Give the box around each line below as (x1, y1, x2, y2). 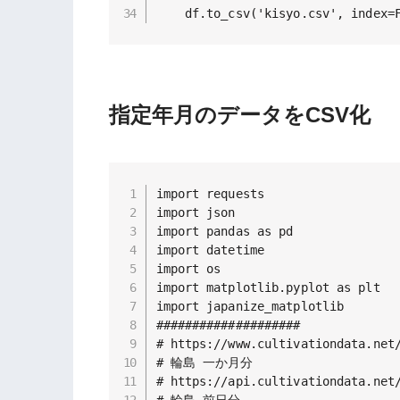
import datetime (155, 242, 264, 257)
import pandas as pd (155, 223, 294, 238)
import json (155, 204, 236, 220)
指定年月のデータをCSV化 (109, 103, 371, 128)
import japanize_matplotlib (155, 298, 345, 313)
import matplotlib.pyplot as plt (155, 279, 380, 295)
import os (155, 261, 221, 276)
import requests (155, 186, 264, 201)
